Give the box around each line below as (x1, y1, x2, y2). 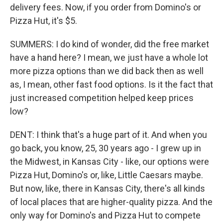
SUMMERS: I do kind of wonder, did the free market (10, 39, 209, 49)
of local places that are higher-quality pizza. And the (10, 197, 213, 207)
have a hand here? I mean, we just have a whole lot (10, 52, 208, 63)
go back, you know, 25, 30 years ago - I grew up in (10, 143, 201, 153)
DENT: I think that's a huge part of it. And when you (10, 129, 207, 140)
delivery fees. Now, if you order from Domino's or (10, 2, 201, 12)
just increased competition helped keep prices (10, 93, 194, 103)
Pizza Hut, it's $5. (10, 15, 77, 26)
